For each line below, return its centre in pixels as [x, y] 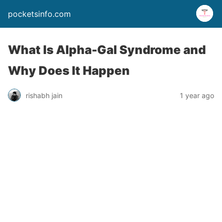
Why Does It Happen [69, 71]
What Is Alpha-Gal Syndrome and [107, 50]
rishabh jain [44, 95]
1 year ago [197, 95]
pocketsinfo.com [39, 14]
